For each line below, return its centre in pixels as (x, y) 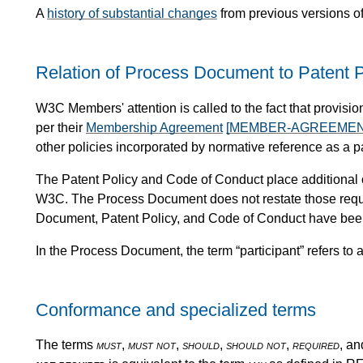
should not (256, 345)
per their (61, 127)
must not (152, 345)
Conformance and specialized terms (176, 310)
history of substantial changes (132, 14)
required (316, 345)
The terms (66, 345)
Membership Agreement (154, 127)
